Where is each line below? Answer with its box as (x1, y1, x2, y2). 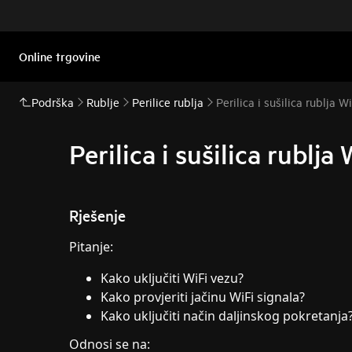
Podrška (31, 94, 74, 109)
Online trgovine (19, 48, 101, 64)
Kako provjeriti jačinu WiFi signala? (101, 288, 305, 306)
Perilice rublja (132, 94, 203, 109)
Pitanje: (69, 238, 113, 255)
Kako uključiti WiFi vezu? (101, 269, 244, 287)
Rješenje (69, 205, 126, 225)
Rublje (86, 94, 119, 109)
